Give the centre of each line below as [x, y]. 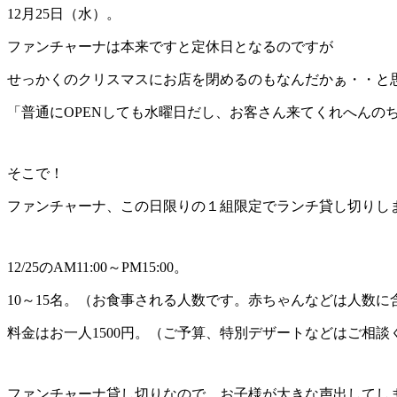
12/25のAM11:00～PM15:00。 [97, 268]
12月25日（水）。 [64, 14]
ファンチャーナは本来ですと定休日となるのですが [170, 47]
